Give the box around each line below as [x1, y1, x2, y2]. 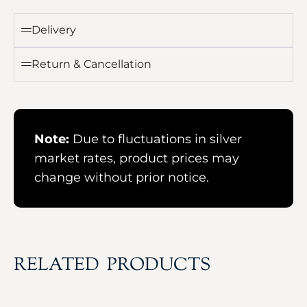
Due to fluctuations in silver [69, 131, 242, 147]
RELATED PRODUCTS [14, 252, 212, 278]
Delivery [32, 23, 76, 36]
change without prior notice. [34, 169, 209, 185]
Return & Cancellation [32, 57, 151, 71]
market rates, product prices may [34, 150, 239, 166]
